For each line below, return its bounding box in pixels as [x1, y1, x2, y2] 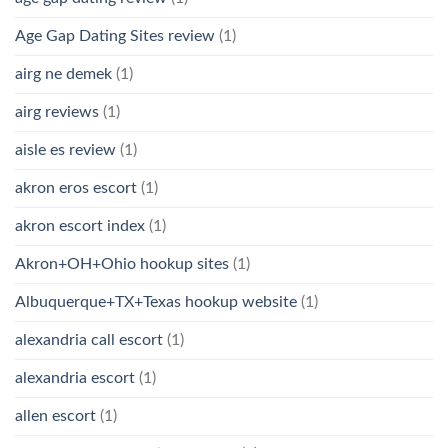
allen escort [15, 408, 96, 425]
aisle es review [15, 142, 116, 159]
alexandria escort [15, 370, 135, 387]
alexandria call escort [15, 332, 163, 349]
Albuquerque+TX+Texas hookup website [15, 294, 297, 311]
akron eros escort [15, 180, 137, 197]
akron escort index [15, 218, 145, 235]
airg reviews [15, 104, 99, 121]
